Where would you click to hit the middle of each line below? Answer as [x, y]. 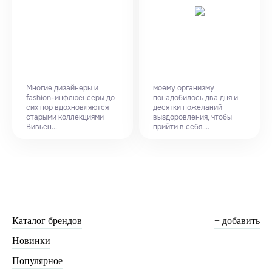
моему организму [184, 88]
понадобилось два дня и [195, 98]
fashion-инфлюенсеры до [70, 98]
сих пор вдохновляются [67, 107]
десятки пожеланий [188, 107]
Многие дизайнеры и [62, 88]
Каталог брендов [47, 221]
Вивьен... [42, 127]
